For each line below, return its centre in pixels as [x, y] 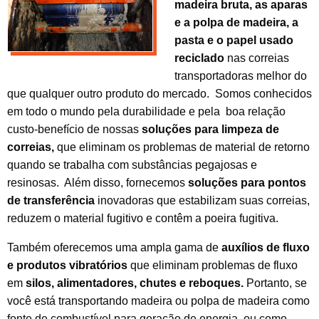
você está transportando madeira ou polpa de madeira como [158, 300]
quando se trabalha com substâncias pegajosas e [132, 164]
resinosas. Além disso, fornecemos [98, 182]
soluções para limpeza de [209, 129]
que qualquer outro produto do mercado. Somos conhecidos [159, 93]
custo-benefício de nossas [73, 129]
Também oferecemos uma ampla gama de [114, 247]
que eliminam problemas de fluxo [213, 265]
